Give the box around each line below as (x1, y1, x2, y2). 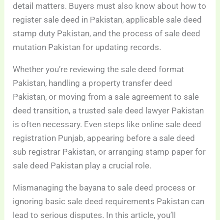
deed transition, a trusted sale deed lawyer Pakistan (13, 106, 204, 116)
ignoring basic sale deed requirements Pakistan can (13, 196, 205, 207)
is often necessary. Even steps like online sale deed (13, 119, 202, 130)
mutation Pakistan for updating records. (13, 42, 162, 53)
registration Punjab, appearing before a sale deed (13, 133, 195, 143)
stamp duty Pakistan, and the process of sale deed (13, 28, 201, 39)
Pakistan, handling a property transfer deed (13, 78, 173, 88)
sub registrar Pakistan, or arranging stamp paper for (13, 147, 206, 157)
